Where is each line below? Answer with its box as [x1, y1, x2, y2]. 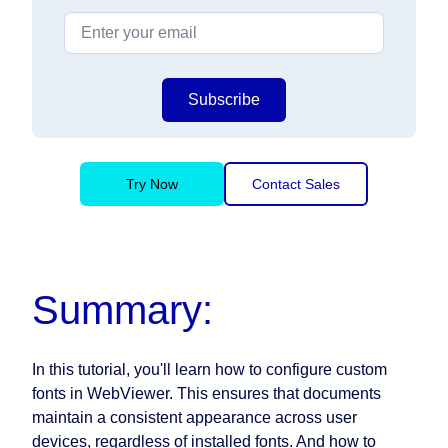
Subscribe [188, 91, 260, 109]
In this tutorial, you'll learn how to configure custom [32, 361, 387, 379]
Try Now [126, 176, 178, 193]
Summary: [32, 288, 213, 333]
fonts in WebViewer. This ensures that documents [32, 385, 381, 403]
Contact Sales [252, 176, 340, 193]
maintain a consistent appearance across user [32, 409, 357, 427]
